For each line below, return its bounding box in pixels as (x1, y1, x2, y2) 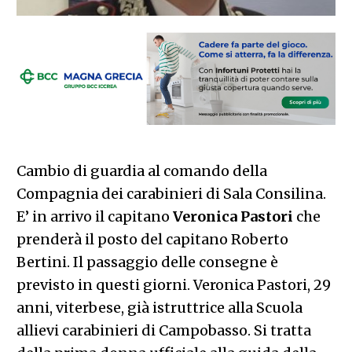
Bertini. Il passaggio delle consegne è (16, 252, 278, 271)
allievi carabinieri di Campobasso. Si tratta (16, 321, 311, 339)
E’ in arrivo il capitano (16, 207, 173, 225)
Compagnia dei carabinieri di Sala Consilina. (16, 184, 326, 203)
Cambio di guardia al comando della (16, 161, 267, 180)
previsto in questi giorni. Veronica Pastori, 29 (16, 275, 331, 294)
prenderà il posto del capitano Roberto (16, 229, 288, 248)
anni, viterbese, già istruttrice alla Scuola (16, 298, 302, 317)
